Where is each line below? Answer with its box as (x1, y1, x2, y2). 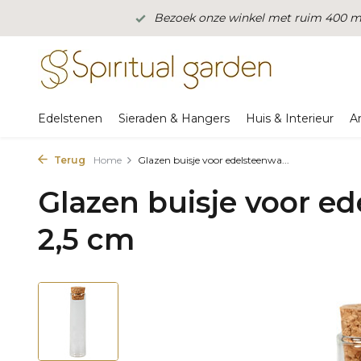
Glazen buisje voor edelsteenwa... (138, 154, 289, 166)
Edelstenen (38, 111, 102, 126)
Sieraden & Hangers (118, 111, 230, 126)
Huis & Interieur (246, 111, 334, 126)
